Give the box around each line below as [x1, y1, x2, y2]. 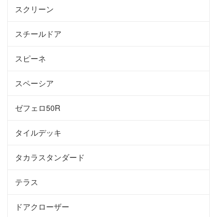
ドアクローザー [15, 201, 69, 212]
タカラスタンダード [15, 151, 85, 163]
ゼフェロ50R [15, 102, 61, 113]
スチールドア [15, 28, 62, 39]
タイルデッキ [15, 126, 62, 138]
